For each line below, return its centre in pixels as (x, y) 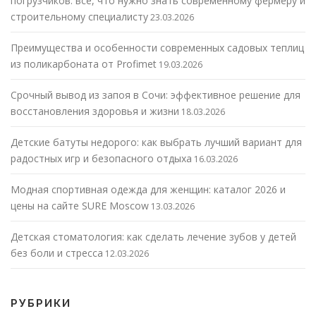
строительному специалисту (79, 16)
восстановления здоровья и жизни (95, 111)
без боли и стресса (57, 253)
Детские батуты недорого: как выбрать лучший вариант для (156, 142)
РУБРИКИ (41, 303)
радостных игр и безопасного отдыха (101, 158)
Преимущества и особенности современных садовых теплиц (157, 47)
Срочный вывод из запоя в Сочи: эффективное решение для (156, 95)
